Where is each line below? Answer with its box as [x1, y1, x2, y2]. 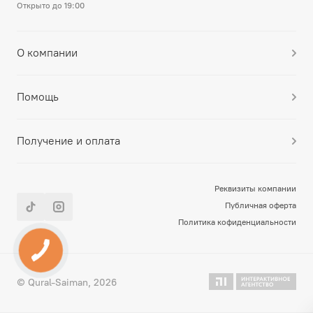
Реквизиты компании [214, 184, 296, 194]
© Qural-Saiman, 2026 [17, 277, 117, 289]
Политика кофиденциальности [178, 217, 296, 227]
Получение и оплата [17, 134, 120, 147]
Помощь [17, 90, 59, 103]
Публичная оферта [225, 201, 296, 210]
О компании [17, 46, 78, 59]
